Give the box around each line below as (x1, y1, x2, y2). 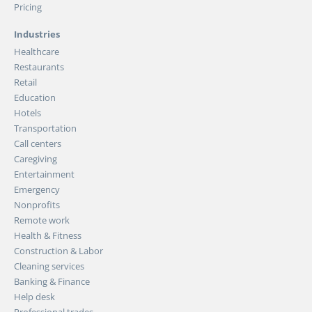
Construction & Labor (14, 244, 103, 257)
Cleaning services (14, 259, 84, 272)
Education (14, 91, 56, 104)
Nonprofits (14, 198, 60, 211)
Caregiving (14, 152, 57, 165)
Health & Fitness (14, 228, 81, 242)
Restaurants (14, 60, 64, 73)
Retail (14, 75, 37, 88)
